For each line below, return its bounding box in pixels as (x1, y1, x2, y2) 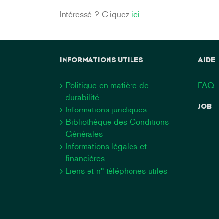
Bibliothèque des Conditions (66, 117, 169, 127)
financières (66, 153, 105, 163)
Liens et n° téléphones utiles (66, 166, 167, 175)
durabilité (66, 92, 99, 102)
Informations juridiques (66, 105, 147, 114)
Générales (66, 129, 103, 139)
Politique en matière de (66, 80, 149, 90)
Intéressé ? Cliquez (60, 9, 131, 19)
